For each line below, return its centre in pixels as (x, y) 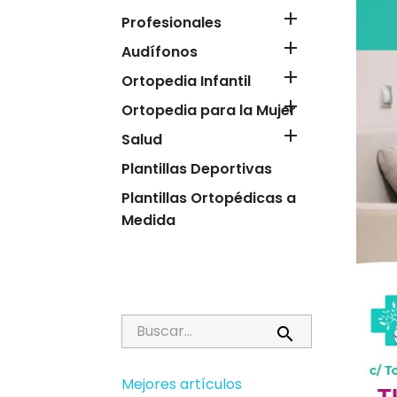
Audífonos (160, 52)
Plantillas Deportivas (197, 169)
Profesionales (171, 23)
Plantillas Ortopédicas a (209, 198)
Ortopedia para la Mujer (209, 110)
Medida (148, 220)
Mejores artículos (182, 384)
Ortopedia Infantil (186, 81)
